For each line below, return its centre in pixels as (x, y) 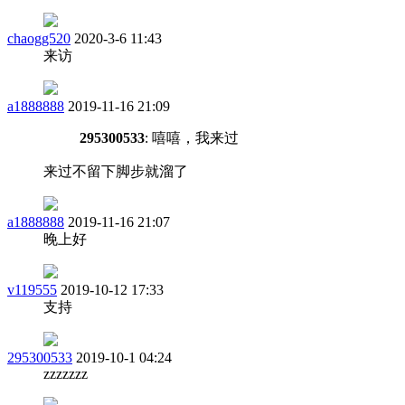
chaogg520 (39, 38)
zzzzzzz (66, 373)
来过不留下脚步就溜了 (116, 171)
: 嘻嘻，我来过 (192, 137)
